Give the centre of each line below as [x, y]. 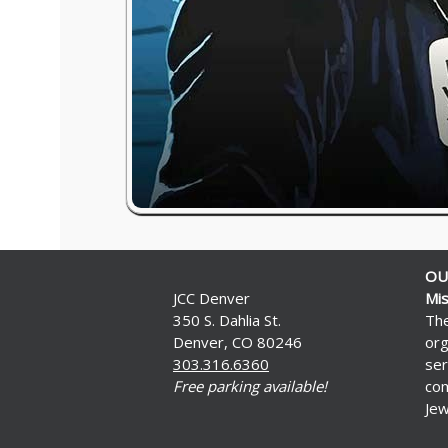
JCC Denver [211, 297]
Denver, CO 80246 [237, 341]
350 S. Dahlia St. [227, 319]
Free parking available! [250, 385]
